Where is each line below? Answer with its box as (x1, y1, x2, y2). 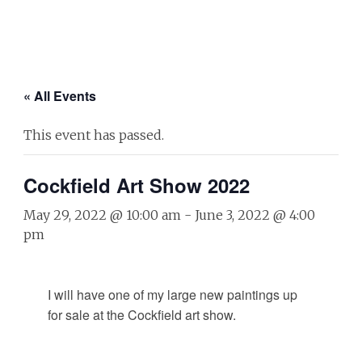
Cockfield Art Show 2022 (23, 171, 250, 199)
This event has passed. (23, 127, 164, 143)
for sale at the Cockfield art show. (47, 305, 236, 324)
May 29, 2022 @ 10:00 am (23, 207, 181, 223)
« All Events (23, 86, 96, 105)
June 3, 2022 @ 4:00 (194, 207, 315, 223)
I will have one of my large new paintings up (47, 285, 297, 304)
